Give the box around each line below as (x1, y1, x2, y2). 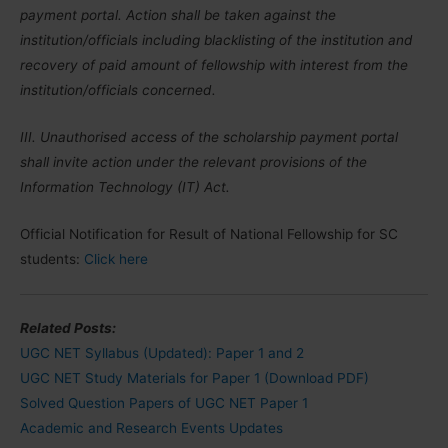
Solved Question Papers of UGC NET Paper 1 (20, 394, 308, 411)
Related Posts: (20, 319, 116, 336)
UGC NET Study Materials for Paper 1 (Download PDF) (20, 369, 369, 386)
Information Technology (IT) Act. (20, 179, 230, 196)
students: (20, 251, 84, 268)
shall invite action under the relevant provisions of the (20, 154, 367, 171)
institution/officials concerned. (20, 82, 216, 99)
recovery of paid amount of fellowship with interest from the (20, 57, 408, 74)
